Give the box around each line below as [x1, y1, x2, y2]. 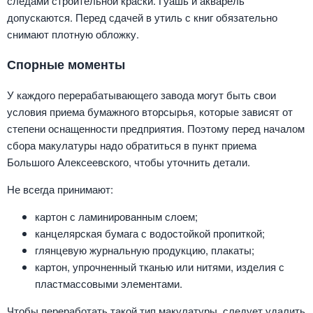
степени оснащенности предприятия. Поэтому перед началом [7, 120, 305, 136]
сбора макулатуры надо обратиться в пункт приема [7, 137, 256, 152]
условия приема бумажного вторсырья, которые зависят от [7, 103, 293, 119]
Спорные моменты [7, 55, 125, 73]
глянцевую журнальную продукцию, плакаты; [35, 242, 254, 257]
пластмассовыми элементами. [35, 275, 182, 291]
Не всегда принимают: [7, 181, 113, 196]
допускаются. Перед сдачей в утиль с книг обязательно [7, 9, 277, 24]
